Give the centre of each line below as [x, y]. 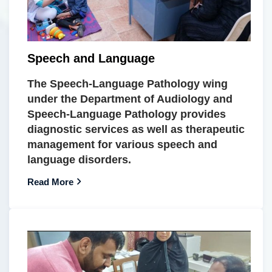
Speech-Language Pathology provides [127, 114]
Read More [50, 182]
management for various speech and [122, 144]
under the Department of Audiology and [130, 99]
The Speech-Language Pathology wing [127, 83]
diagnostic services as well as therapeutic [136, 129]
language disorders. [79, 159]
